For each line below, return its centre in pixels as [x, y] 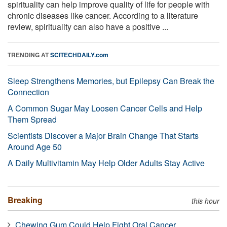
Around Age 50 [35, 146]
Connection [28, 92]
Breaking [25, 200]
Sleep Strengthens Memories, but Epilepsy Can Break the [111, 81]
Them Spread [32, 119]
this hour [205, 200]
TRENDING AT [29, 54]
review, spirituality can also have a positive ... [88, 26]
